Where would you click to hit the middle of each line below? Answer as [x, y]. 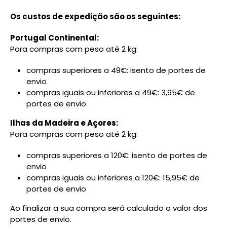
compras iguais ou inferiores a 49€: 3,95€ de [111, 92]
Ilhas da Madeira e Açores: [64, 123]
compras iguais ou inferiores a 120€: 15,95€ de [113, 178]
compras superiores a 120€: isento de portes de [117, 155]
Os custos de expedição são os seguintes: [95, 16]
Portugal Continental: [54, 38]
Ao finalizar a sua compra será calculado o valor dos [109, 208]
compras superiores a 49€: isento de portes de [116, 70]
